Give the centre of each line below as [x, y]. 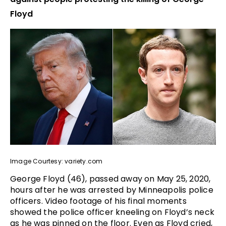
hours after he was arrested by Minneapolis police [112, 190]
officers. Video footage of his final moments [98, 201]
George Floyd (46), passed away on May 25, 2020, [110, 179]
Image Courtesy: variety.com [56, 161]
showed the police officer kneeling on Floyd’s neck [112, 212]
